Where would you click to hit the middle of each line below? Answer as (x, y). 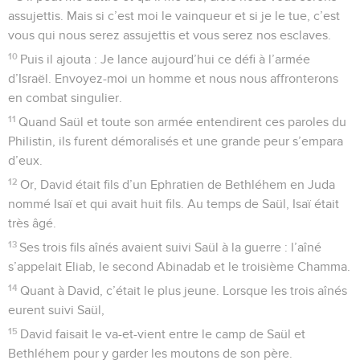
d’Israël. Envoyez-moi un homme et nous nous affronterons (173, 78)
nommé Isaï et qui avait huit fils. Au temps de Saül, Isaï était (174, 204)
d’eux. (25, 160)
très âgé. (32, 223)
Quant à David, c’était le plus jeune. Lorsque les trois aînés (184, 290)
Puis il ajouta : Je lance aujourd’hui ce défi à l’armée (166, 59)
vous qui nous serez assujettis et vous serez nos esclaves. (170, 35)
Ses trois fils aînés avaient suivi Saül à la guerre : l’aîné (171, 247)
